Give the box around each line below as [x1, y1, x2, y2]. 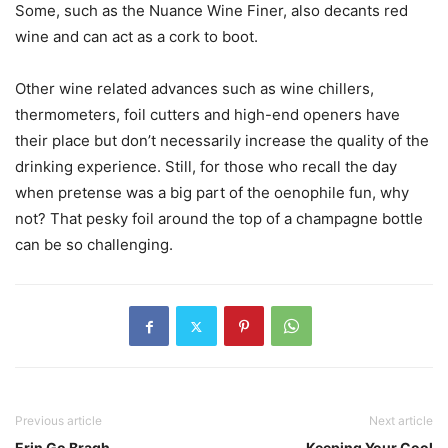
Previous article [15, 413, 102, 428]
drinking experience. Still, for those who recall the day [15, 157, 397, 176]
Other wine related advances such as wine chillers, [15, 79, 374, 98]
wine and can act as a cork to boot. [15, 27, 258, 46]
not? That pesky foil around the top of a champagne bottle [15, 209, 423, 228]
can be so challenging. [15, 235, 173, 254]
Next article [369, 413, 433, 428]
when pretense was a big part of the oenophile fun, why [15, 183, 409, 202]
